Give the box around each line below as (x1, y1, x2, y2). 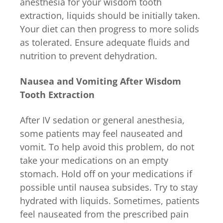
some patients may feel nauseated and (20, 127, 183, 139)
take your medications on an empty (20, 154, 168, 166)
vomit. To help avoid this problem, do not (20, 140, 194, 153)
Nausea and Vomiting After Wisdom (20, 75, 181, 87)
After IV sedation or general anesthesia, (20, 113, 185, 126)
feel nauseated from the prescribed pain (20, 208, 189, 220)
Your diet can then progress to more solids (20, 22, 199, 35)
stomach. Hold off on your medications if (20, 167, 192, 180)
